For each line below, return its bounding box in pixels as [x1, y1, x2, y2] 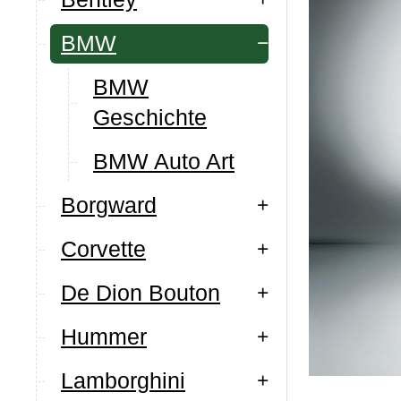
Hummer [61, 324, 147, 349]
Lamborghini [61, 368, 185, 393]
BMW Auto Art [93, 149, 235, 174]
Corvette [61, 236, 146, 261]
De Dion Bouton [61, 280, 220, 305]
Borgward [61, 192, 157, 218]
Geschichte [93, 105, 207, 130]
